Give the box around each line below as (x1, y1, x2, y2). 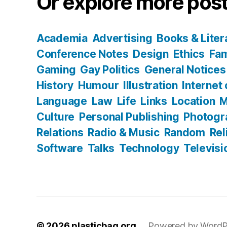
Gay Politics (80, 63, 140, 76)
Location (171, 94, 215, 107)
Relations (36, 126, 84, 139)
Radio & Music (88, 126, 160, 139)
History (36, 79, 74, 92)
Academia (36, 31, 88, 45)
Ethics (173, 47, 205, 60)
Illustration (123, 79, 178, 92)
